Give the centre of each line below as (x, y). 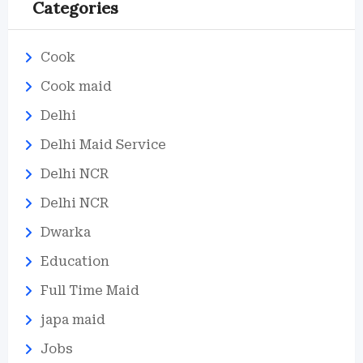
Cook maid (76, 86)
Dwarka (66, 232)
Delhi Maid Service (103, 145)
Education (75, 261)
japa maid (73, 320)
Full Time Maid (90, 290)
